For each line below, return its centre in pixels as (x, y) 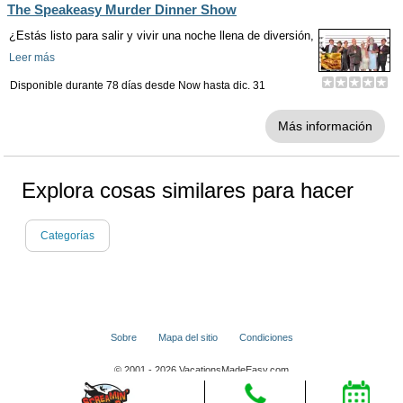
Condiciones (266, 338)
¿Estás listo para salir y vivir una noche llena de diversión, (161, 36)
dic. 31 (249, 86)
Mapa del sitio (188, 338)
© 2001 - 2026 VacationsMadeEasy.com (201, 370)
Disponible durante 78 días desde (94, 86)
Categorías (67, 236)
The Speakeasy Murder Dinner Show (122, 10)
